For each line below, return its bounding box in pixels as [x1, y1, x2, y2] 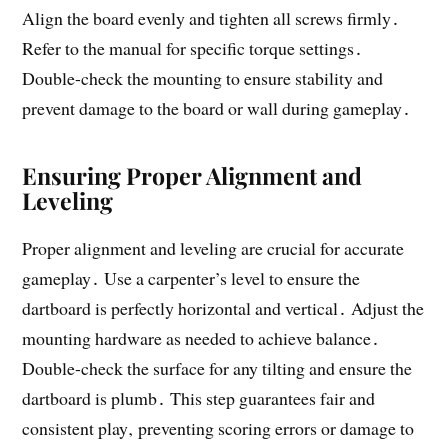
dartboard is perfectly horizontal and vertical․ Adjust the [22, 295, 425, 320]
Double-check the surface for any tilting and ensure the [22, 355, 413, 380]
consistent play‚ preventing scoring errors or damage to [22, 415, 415, 440]
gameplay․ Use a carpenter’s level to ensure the [22, 265, 361, 290]
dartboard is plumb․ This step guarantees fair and [22, 385, 376, 410]
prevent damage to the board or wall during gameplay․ [22, 95, 412, 120]
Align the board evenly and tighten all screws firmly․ [22, 5, 401, 30]
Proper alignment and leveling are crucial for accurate [22, 235, 405, 260]
